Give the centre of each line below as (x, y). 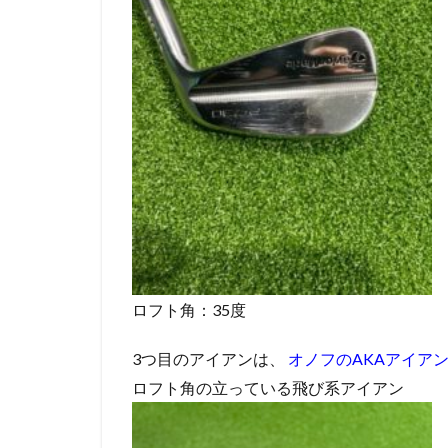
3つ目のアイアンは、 (208, 359)
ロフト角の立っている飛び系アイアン (268, 388)
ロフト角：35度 (189, 310)
